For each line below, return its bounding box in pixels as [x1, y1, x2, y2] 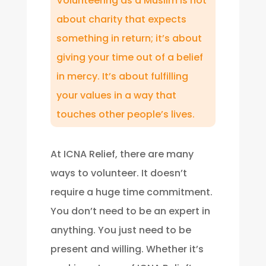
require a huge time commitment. [50, 185, 213, 199]
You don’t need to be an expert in [50, 204, 210, 218]
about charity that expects [56, 12, 186, 27]
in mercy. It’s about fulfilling [56, 69, 188, 84]
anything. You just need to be [50, 223, 191, 237]
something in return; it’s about [56, 31, 202, 46]
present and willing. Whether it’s [50, 242, 204, 256]
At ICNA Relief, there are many [50, 147, 194, 161]
